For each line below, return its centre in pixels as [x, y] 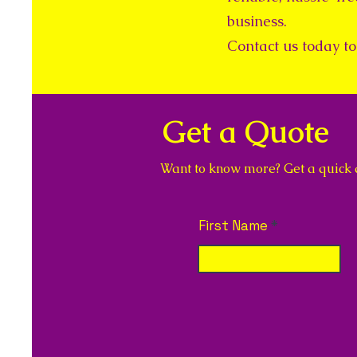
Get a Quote [246, 132]
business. [257, 21]
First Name [233, 226]
